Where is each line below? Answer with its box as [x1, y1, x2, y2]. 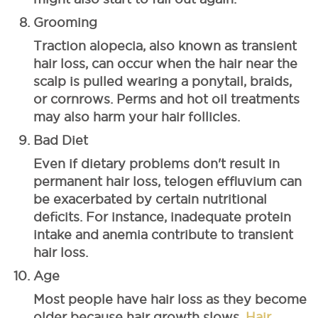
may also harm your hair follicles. [33, 109, 240, 124]
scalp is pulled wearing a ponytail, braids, [33, 74, 292, 88]
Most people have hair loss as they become [33, 292, 307, 306]
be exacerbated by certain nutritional [33, 192, 267, 206]
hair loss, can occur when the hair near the [33, 56, 297, 70]
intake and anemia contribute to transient [33, 227, 293, 241]
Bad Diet [33, 133, 88, 147]
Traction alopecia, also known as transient [33, 38, 297, 53]
